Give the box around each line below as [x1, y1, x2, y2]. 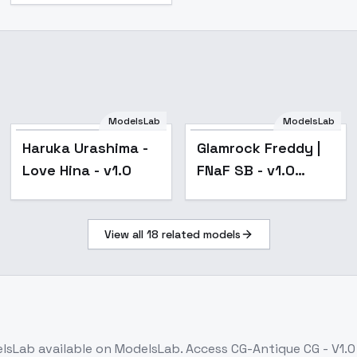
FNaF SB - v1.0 [196, 161, 295, 179]
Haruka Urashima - [22, 139, 149, 157]
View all [104, 227, 147, 241]
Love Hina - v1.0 [22, 161, 132, 179]
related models [158, 227, 241, 241]
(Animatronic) [196, 183, 293, 202]
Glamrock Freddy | [196, 139, 320, 157]
